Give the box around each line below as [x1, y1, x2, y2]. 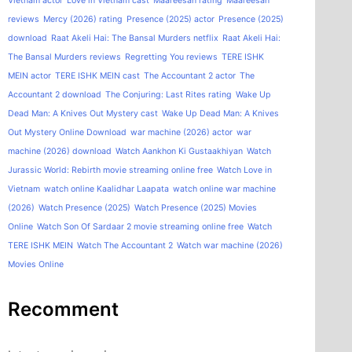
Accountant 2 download [8, 89, 101, 100]
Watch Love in [217, 164, 272, 175]
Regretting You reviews [125, 51, 218, 62]
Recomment [8, 297, 119, 321]
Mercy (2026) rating [43, 13, 123, 24]
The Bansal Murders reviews [8, 51, 121, 62]
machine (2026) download [8, 145, 112, 156]
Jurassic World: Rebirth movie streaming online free [8, 164, 213, 175]
